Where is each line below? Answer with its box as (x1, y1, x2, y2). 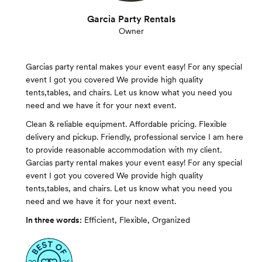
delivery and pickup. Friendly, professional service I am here (26, 132, 243, 142)
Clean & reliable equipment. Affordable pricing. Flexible (26, 119, 227, 129)
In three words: (26, 215, 82, 225)
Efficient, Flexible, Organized (84, 215, 190, 225)
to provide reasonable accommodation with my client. (26, 145, 222, 154)
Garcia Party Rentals (87, 13, 175, 25)
